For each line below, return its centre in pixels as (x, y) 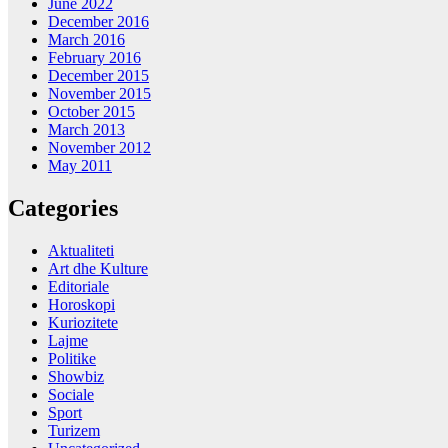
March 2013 (86, 130)
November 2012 (99, 148)
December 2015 (98, 76)
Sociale (71, 394)
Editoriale (78, 286)
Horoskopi (81, 304)
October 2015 (91, 112)
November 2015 (99, 94)
